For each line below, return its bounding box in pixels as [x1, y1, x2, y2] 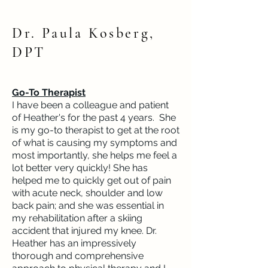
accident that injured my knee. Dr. [12, 225, 157, 236]
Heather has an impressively [12, 237, 136, 249]
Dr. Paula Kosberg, [12, 25, 155, 42]
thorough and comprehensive [12, 250, 144, 261]
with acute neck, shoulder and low [12, 187, 163, 199]
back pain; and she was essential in [12, 200, 164, 211]
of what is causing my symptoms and [12, 137, 177, 148]
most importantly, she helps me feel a [12, 150, 177, 161]
